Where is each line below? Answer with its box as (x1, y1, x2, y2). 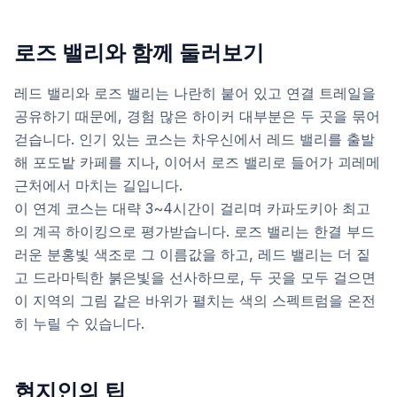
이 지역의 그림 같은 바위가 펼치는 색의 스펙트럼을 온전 (14, 292, 376, 309)
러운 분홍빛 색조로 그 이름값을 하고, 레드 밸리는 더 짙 (14, 245, 370, 263)
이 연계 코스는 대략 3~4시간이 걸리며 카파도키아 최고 (14, 199, 370, 217)
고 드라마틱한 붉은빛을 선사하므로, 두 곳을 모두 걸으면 (14, 269, 376, 286)
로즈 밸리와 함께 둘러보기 (14, 40, 264, 66)
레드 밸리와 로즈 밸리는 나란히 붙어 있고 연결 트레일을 (14, 84, 376, 102)
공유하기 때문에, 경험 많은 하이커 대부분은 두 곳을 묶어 (14, 107, 380, 125)
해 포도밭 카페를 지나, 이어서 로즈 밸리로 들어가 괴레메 (14, 153, 380, 171)
